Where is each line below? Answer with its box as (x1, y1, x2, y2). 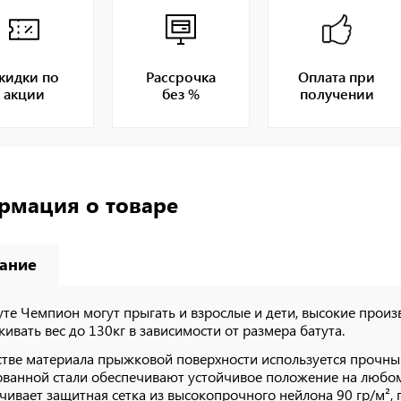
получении (299, 83, 374, 103)
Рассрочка (145, 66, 216, 86)
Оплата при (298, 66, 376, 86)
